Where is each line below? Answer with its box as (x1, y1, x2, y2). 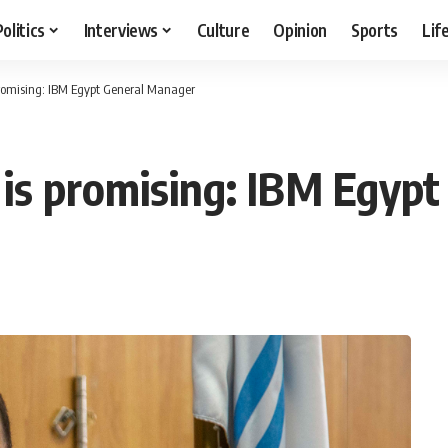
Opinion (273, 18, 328, 41)
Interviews (83, 18, 159, 41)
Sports (351, 18, 399, 41)
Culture (196, 18, 250, 41)
